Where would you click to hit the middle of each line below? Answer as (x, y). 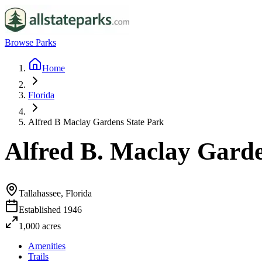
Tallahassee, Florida (55, 193)
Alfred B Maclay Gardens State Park (96, 122)
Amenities (47, 246)
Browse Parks (30, 42)
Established (41, 209)
